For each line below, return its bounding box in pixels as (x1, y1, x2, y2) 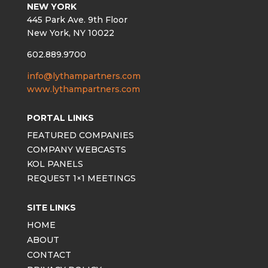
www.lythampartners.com (26, 83, 140, 95)
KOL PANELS (26, 158, 83, 169)
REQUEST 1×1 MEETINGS (26, 172, 136, 184)
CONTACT (26, 249, 71, 260)
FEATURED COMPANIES (26, 129, 134, 141)
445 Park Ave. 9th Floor (26, 14, 127, 25)
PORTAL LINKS (26, 112, 94, 123)
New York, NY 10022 (26, 27, 114, 38)
